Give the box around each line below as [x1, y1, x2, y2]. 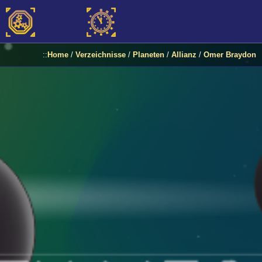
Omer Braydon [204, 50, 256, 59]
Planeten [133, 50, 164, 59]
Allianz [171, 50, 196, 59]
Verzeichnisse [75, 50, 126, 59]
